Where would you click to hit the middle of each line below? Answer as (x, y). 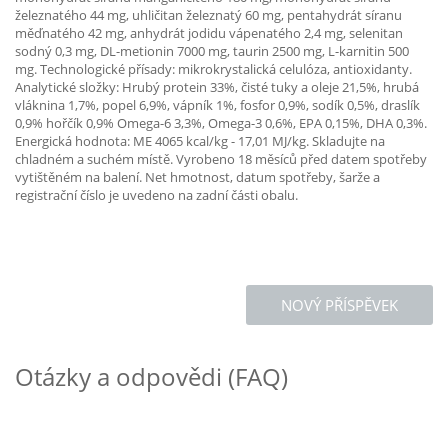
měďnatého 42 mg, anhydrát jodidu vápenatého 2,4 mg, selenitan (209, 33)
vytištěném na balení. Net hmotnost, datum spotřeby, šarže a (197, 177)
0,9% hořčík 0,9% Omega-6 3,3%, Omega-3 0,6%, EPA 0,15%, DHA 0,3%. (221, 123)
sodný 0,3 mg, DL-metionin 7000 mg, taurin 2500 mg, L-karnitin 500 (212, 51)
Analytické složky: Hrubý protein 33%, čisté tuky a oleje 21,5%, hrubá (217, 87)
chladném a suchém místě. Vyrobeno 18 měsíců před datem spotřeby (221, 159)
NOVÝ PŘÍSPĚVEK (339, 305)
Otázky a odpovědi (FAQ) (151, 376)
